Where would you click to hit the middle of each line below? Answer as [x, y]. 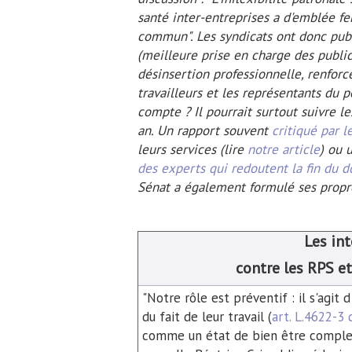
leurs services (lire [192, 149]
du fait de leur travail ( [207, 316]
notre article [283, 149]
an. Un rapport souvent [204, 130]
